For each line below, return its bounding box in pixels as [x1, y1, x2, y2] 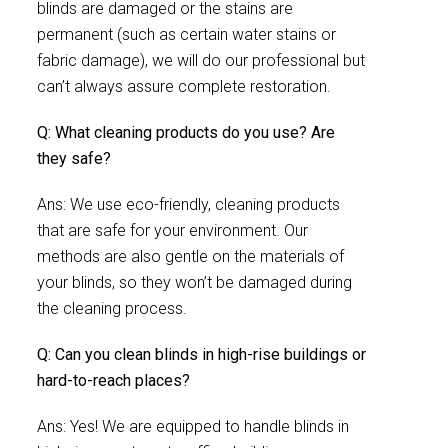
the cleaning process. [37, 299, 187, 318]
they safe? [37, 149, 111, 168]
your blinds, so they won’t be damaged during [37, 273, 352, 292]
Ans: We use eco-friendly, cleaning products [37, 195, 340, 214]
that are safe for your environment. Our [37, 221, 308, 240]
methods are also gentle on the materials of [37, 247, 344, 266]
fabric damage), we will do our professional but [37, 51, 365, 70]
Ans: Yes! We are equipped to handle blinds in [37, 417, 349, 436]
